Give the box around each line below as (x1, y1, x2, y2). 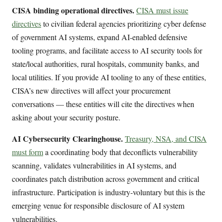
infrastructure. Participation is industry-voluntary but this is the (12, 187, 205, 198)
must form (12, 147, 43, 158)
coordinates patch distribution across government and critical (12, 173, 199, 184)
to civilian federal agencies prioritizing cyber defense (41, 18, 206, 29)
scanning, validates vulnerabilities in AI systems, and (12, 160, 176, 171)
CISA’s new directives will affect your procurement (12, 85, 170, 96)
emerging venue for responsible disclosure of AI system (12, 200, 184, 211)
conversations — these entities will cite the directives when (12, 99, 194, 110)
